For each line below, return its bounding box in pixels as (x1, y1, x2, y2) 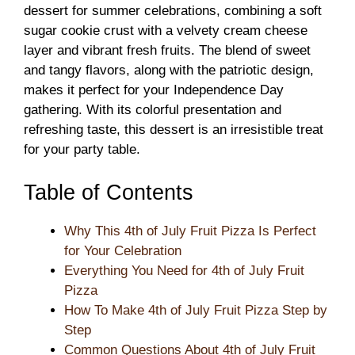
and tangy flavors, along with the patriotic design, (24, 63, 314, 78)
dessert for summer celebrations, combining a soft (24, 3, 322, 18)
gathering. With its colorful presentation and (24, 102, 281, 117)
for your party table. (24, 142, 140, 157)
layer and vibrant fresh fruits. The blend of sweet (24, 43, 311, 58)
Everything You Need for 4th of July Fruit (64, 262, 304, 278)
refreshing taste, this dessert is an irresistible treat (24, 122, 323, 137)
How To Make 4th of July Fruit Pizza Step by (64, 302, 327, 318)
